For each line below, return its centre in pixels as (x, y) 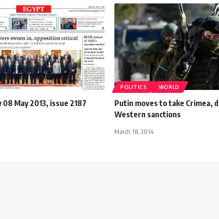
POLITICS (134, 87)
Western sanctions (148, 114)
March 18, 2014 (134, 131)
